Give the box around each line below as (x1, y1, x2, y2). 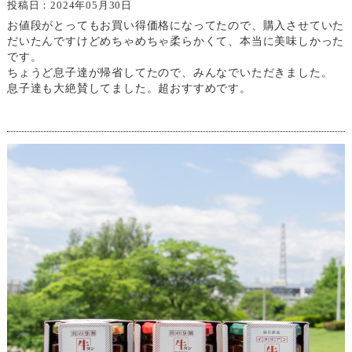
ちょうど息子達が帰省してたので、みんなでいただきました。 (6, 65, 333, 79)
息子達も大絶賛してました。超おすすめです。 (6, 81, 251, 94)
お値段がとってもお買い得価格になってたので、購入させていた (6, 18, 345, 31)
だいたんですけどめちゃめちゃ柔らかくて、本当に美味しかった (6, 34, 345, 47)
